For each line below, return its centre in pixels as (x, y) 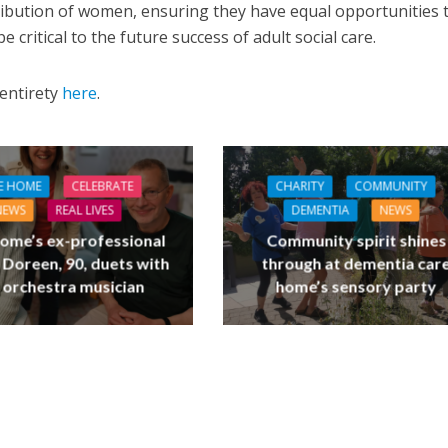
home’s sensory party (356, 286)
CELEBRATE (102, 186)
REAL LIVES (84, 210)
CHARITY (300, 186)
